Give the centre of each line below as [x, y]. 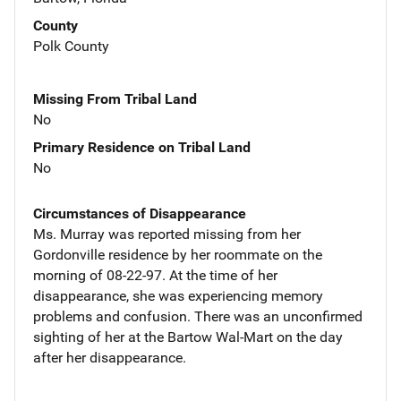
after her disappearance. [110, 357]
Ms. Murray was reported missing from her [167, 234]
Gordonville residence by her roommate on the [178, 254]
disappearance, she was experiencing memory [178, 295]
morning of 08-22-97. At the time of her [155, 275]
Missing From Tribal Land [115, 98]
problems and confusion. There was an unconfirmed [198, 316]
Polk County [71, 46]
